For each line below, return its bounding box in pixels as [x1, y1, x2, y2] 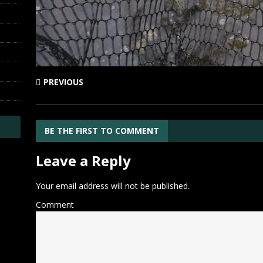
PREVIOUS [43, 76, 83, 87]
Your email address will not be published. [35, 180, 190, 191]
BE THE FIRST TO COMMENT [44, 124, 159, 136]
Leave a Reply [35, 150, 131, 170]
